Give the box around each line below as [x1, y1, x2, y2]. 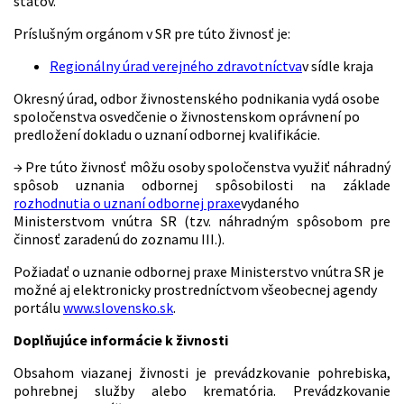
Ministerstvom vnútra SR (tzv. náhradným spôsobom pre [14, 212, 390, 231]
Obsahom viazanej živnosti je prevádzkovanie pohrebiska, [14, 363, 390, 382]
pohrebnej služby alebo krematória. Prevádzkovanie [14, 381, 390, 400]
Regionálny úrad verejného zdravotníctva [50, 57, 302, 76]
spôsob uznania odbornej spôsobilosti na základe [14, 176, 390, 195]
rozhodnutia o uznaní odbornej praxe [14, 194, 241, 213]
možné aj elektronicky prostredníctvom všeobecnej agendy [14, 280, 377, 299]
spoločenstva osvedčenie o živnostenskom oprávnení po [14, 107, 360, 126]
